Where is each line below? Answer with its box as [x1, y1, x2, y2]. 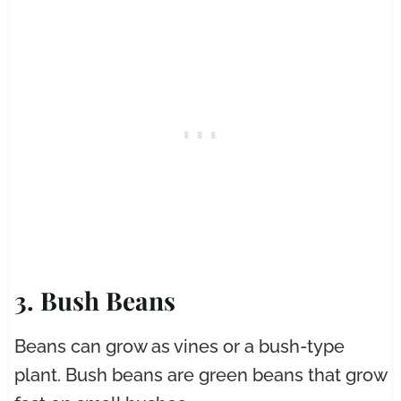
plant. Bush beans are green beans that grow [13, 364, 387, 387]
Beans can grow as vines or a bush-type [13, 336, 345, 358]
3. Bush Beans [13, 284, 175, 318]
